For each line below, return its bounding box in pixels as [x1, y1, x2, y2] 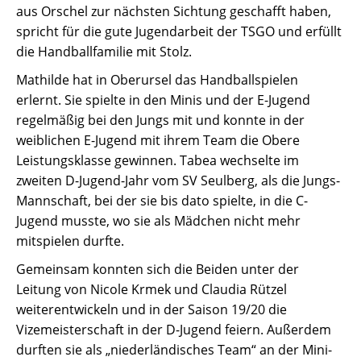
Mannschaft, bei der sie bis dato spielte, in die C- [16, 192, 308, 210]
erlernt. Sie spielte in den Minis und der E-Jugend [16, 91, 310, 109]
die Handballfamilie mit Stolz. [16, 43, 192, 60]
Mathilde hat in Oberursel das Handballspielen [16, 71, 298, 89]
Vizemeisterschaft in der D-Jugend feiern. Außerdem [16, 321, 331, 338]
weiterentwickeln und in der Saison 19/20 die [16, 301, 287, 318]
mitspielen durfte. [16, 232, 124, 250]
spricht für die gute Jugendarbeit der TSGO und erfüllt [16, 23, 342, 40]
